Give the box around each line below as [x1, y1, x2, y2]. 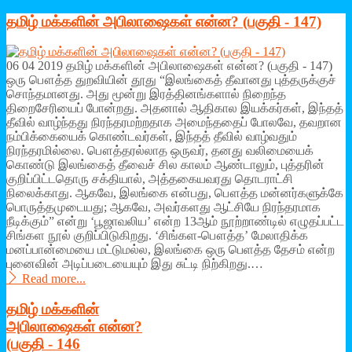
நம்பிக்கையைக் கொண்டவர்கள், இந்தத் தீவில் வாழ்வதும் [6, 130, 297, 144]
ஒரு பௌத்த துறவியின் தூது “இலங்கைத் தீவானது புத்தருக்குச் [6, 73, 336, 87]
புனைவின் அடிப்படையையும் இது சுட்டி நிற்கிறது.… [6, 257, 263, 271]
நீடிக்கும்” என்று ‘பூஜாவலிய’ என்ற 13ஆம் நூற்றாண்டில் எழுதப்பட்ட [6, 214, 344, 229]
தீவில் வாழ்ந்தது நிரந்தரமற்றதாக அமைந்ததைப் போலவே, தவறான [6, 115, 342, 130]
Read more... [19, 272, 86, 286]
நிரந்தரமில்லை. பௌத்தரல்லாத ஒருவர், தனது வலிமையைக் [6, 144, 313, 158]
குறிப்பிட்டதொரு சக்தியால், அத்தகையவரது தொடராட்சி [6, 172, 293, 186]
